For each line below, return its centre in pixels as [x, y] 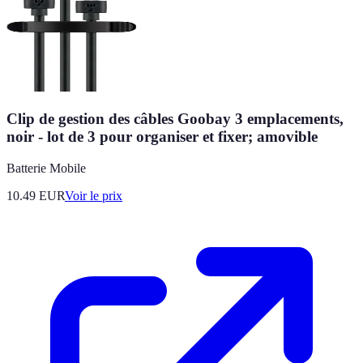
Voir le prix [94, 195]
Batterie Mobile [46, 168]
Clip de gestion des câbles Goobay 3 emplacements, [175, 119]
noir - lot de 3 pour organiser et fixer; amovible [162, 137]
